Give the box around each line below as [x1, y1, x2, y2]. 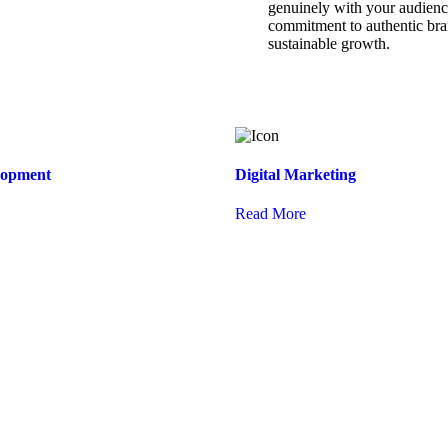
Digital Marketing [235, 166, 356, 184]
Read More [235, 205, 306, 223]
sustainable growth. [267, 35, 390, 53]
